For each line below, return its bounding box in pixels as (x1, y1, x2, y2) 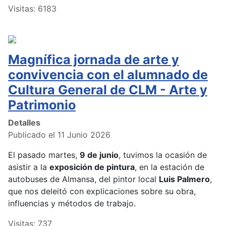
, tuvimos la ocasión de (119, 150, 207, 160)
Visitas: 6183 (8, 4, 56, 14)
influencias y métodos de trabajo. (8, 198, 136, 209)
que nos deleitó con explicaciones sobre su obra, (8, 186, 196, 197)
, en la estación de (135, 162, 204, 173)
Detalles (8, 118, 40, 128)
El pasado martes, (8, 150, 80, 160)
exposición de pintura (49, 162, 135, 173)
